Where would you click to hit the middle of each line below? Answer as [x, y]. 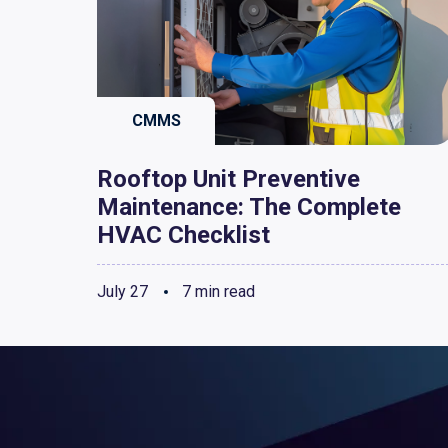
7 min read [216, 292]
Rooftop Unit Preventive [228, 179]
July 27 [122, 292]
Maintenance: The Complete [249, 207]
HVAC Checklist [183, 235]
